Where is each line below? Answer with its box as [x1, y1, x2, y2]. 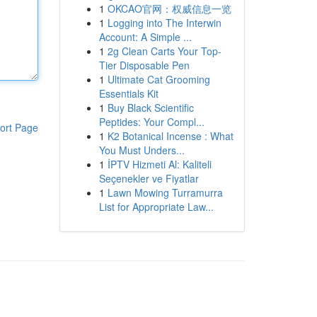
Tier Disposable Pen [98, 58, 190, 72]
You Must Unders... [98, 143, 185, 157]
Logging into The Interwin [107, 16, 221, 30]
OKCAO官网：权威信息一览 [107, 1, 231, 16]
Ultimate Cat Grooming [107, 72, 210, 86]
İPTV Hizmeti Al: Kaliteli [107, 157, 212, 171]
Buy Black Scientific [107, 100, 194, 115]
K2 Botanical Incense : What [107, 129, 234, 143]
